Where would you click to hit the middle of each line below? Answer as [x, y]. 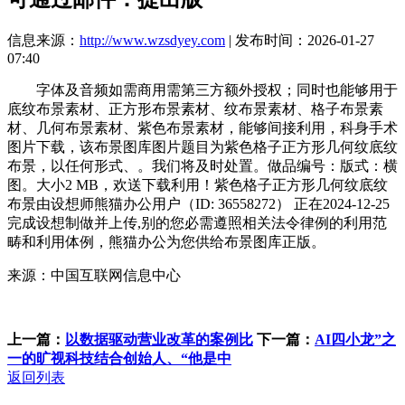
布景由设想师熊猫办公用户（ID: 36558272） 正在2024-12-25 [198, 203]
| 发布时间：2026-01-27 [300, 40]
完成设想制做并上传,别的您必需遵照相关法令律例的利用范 [197, 222]
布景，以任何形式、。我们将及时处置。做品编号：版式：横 [202, 165]
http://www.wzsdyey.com [152, 40]
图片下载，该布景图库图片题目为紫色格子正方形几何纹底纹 [202, 146]
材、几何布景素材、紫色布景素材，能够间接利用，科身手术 [202, 127]
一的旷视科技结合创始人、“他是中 [119, 358]
